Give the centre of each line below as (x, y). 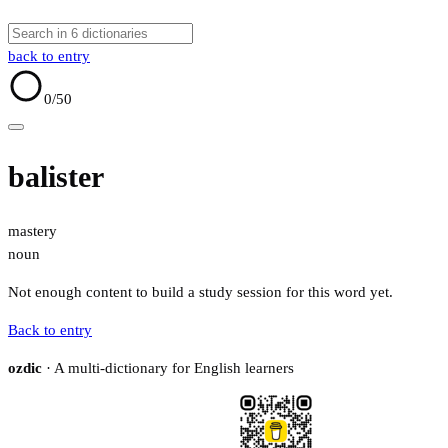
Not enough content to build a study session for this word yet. (200, 292)
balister (56, 177)
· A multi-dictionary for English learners (168, 368)
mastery (32, 231)
